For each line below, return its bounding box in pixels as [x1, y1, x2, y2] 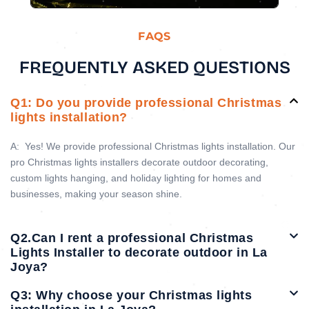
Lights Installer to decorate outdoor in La [10, 246, 268, 259]
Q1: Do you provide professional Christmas [10, 95, 282, 110]
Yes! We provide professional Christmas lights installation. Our [22, 140, 295, 152]
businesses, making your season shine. [10, 188, 182, 199]
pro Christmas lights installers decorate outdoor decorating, [10, 156, 268, 168]
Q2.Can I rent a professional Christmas [10, 231, 254, 245]
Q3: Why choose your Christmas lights [10, 288, 252, 302]
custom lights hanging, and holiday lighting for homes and [10, 172, 261, 183]
